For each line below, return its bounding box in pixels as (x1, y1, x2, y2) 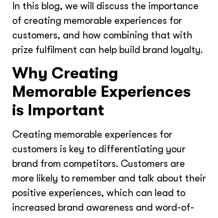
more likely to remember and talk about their (12, 173, 206, 184)
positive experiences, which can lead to (12, 187, 185, 199)
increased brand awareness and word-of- (12, 202, 194, 214)
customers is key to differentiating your (12, 144, 185, 155)
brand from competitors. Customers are (12, 158, 185, 170)
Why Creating (12, 64, 118, 83)
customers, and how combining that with (12, 29, 192, 41)
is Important (12, 101, 104, 120)
